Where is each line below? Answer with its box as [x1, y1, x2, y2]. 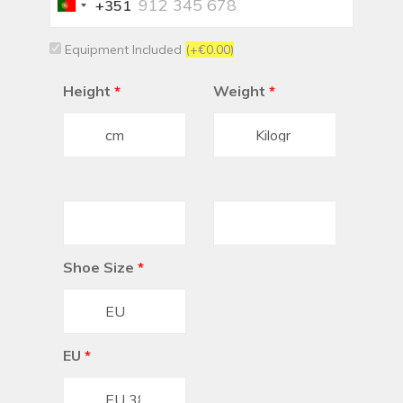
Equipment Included [61, 41, 185, 58]
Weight [213, 82, 265, 101]
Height [63, 82, 111, 101]
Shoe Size [63, 258, 134, 277]
